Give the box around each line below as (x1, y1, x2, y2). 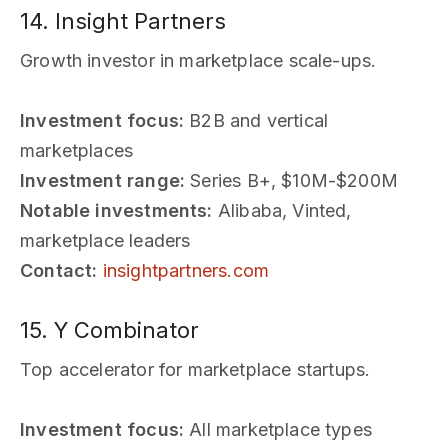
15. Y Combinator (20, 316, 199, 343)
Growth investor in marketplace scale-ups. (20, 49, 377, 71)
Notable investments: (20, 199, 213, 221)
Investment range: (20, 169, 186, 191)
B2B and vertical (184, 109, 329, 131)
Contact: (20, 259, 98, 281)
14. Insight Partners (20, 7, 226, 34)
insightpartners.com (102, 259, 270, 281)
